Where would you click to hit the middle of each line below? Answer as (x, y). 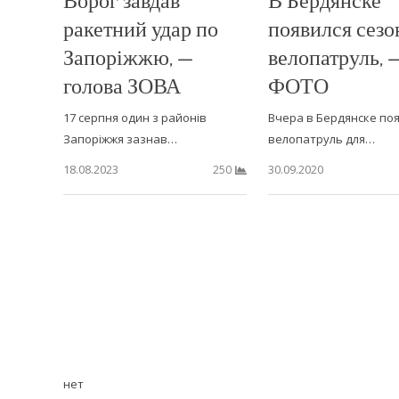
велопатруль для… (321, 138)
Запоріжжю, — (128, 56)
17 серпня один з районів (135, 117)
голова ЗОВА (122, 85)
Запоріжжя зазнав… (120, 138)
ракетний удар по (141, 28)
